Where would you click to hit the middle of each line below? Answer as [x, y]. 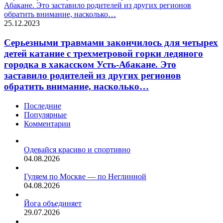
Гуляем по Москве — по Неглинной [85, 176]
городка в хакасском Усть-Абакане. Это [90, 65]
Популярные [45, 114]
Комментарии [47, 123]
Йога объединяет [53, 203]
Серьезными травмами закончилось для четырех [111, 43]
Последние [43, 106]
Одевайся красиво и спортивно [77, 149]
